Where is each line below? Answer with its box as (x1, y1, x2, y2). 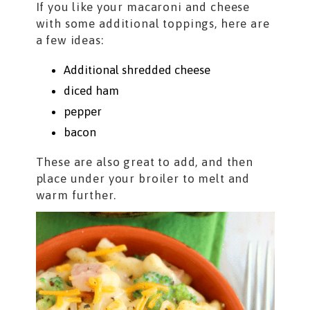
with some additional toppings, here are (35, 17, 270, 31)
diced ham (63, 84, 119, 98)
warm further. (35, 188, 116, 203)
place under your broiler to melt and (35, 172, 250, 186)
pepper (63, 104, 102, 119)
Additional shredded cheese (63, 63, 210, 77)
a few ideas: (35, 33, 104, 48)
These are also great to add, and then (35, 155, 253, 170)
